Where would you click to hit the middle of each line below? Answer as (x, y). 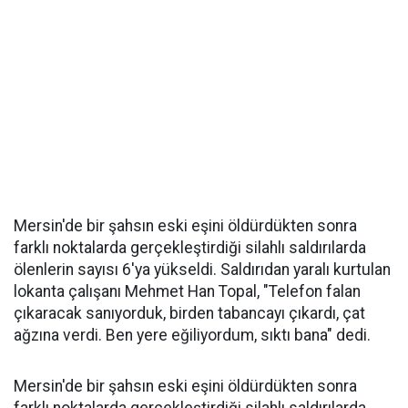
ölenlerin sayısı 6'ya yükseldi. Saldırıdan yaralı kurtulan (202, 270)
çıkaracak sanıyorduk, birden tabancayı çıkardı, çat (189, 313)
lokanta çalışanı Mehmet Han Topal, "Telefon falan (187, 291)
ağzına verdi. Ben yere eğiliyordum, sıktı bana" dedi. (192, 335)
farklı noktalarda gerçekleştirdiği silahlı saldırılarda (190, 248)
